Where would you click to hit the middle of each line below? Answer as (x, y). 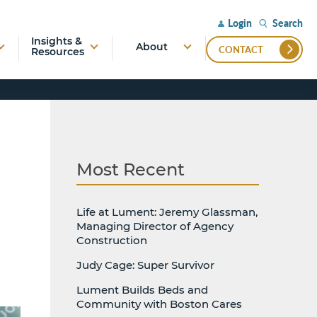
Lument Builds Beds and (142, 290)
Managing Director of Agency (155, 226)
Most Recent (131, 169)
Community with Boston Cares (159, 304)
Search (287, 23)
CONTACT (241, 50)
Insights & (56, 41)
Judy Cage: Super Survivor (145, 265)
